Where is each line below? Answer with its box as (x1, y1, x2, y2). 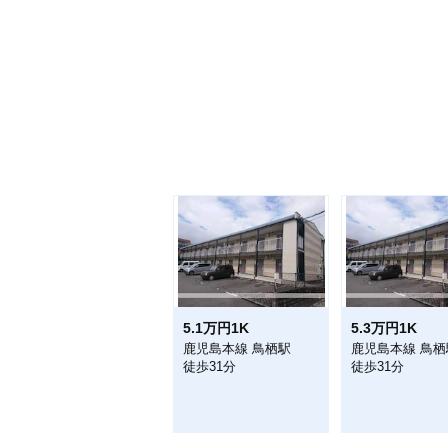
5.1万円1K (183, 319, 249, 336)
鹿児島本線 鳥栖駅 (183, 340, 291, 356)
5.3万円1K (351, 319, 417, 336)
